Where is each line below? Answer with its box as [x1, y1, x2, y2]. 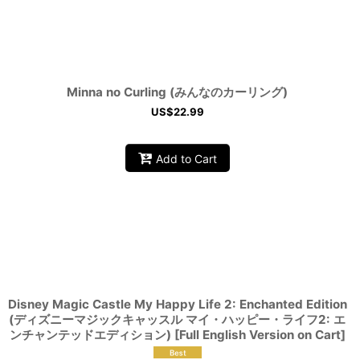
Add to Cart [155, 151, 217, 166]
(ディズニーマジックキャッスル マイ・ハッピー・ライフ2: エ [9, 312, 346, 328]
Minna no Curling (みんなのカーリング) [67, 84, 288, 100]
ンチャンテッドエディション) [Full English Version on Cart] [9, 327, 346, 343]
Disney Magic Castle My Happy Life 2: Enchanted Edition [7, 297, 347, 313]
